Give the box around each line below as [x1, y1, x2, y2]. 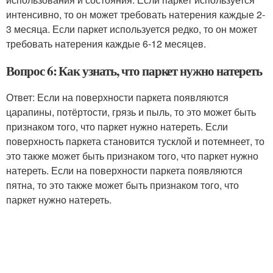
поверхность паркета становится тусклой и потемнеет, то [6, 134, 264, 148]
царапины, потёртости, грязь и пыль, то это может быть [6, 105, 256, 119]
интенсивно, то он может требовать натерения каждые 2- [6, 7, 265, 21]
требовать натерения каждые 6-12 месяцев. [6, 37, 206, 51]
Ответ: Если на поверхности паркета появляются [6, 90, 229, 104]
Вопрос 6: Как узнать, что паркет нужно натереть [6, 62, 262, 80]
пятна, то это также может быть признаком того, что [6, 178, 239, 192]
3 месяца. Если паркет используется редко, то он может [6, 22, 257, 36]
